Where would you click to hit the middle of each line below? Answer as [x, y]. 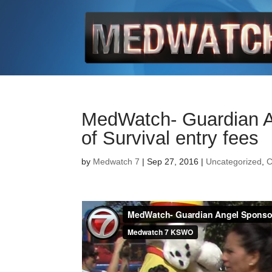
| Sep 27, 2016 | [173, 161]
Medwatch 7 [117, 161]
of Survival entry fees [170, 138]
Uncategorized [234, 161]
